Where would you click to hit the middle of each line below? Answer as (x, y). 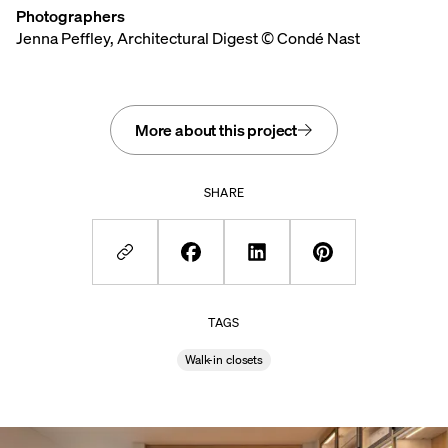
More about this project (216, 130)
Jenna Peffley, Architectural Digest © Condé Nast (188, 38)
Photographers (70, 16)
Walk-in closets (224, 360)
